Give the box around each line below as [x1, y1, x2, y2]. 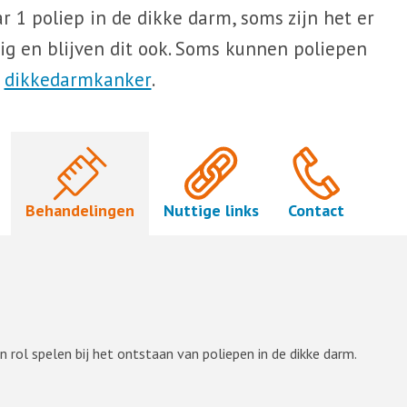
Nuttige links [163, 200, 259, 221]
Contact [287, 200, 344, 221]
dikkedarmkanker [4, 67, 152, 92]
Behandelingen [25, 200, 134, 221]
